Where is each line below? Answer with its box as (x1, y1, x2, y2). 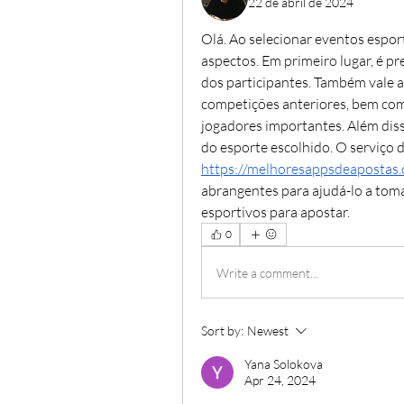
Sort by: (201, 323, 243, 338)
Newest (247, 323, 289, 338)
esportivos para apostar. (201, 203, 350, 221)
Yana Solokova (244, 356, 323, 372)
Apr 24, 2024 (244, 372, 316, 388)
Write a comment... (216, 264, 318, 280)
